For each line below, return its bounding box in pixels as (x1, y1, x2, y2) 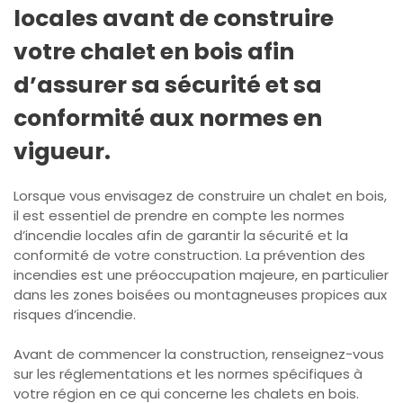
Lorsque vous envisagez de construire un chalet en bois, (13, 185, 387, 205)
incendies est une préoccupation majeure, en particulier (13, 264, 389, 284)
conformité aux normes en (13, 102, 322, 134)
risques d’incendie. (13, 304, 136, 324)
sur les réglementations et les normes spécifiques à (13, 364, 363, 384)
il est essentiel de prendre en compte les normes (13, 205, 345, 225)
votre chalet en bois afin (13, 35, 294, 67)
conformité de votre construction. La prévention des (13, 245, 365, 264)
